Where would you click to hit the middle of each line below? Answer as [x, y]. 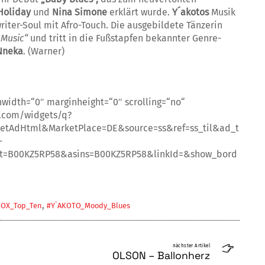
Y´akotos [192, 12]
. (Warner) [44, 51]
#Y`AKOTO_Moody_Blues [88, 206]
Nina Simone [80, 12]
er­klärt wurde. [140, 12]
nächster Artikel [191, 246]
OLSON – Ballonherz [161, 256]
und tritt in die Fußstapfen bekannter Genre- [126, 38]
